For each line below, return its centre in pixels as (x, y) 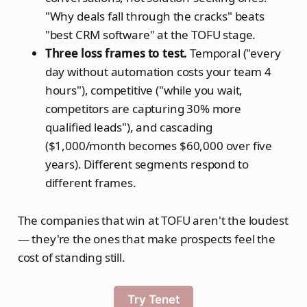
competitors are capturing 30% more (143, 108)
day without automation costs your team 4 (158, 71)
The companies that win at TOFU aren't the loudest (153, 220)
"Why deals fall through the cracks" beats (155, 16)
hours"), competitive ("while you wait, (144, 90)
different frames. (90, 182)
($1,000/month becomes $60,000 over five (159, 145)
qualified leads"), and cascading (129, 127)
